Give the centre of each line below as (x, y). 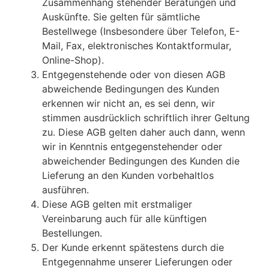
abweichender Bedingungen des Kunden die (141, 161)
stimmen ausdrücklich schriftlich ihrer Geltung (146, 118)
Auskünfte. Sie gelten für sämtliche (121, 17)
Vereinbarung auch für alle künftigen (124, 219)
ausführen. (65, 190)
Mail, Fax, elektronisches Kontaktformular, (137, 46)
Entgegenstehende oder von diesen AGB (134, 75)
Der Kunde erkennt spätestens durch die (133, 248)
